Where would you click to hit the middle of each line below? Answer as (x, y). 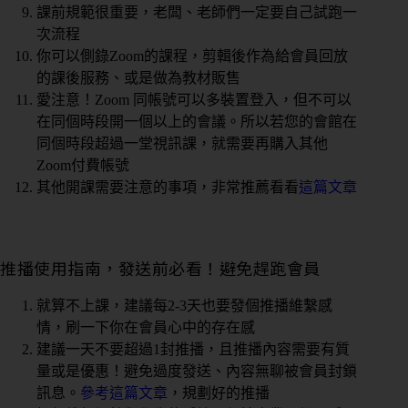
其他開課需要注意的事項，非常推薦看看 (168, 187)
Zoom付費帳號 (83, 165)
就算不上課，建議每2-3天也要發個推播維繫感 (184, 305)
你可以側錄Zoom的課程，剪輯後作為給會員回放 (192, 56)
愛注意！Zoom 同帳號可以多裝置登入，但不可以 (194, 99)
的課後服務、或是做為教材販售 (138, 77)
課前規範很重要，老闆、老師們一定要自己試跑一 (197, 12)
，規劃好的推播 (219, 393)
